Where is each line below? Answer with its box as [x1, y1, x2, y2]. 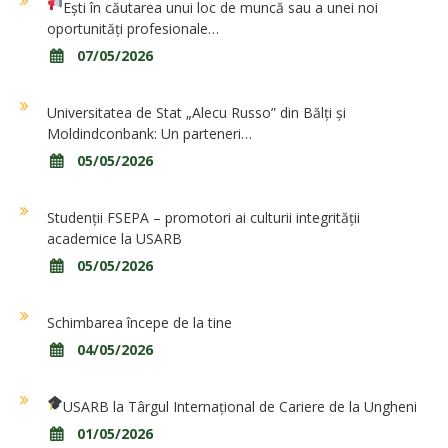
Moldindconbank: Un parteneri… [47, 124, 252, 144]
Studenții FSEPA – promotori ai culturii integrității [47, 208, 360, 228]
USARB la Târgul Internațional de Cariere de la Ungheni [62, 397, 417, 417]
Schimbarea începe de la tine [47, 313, 232, 333]
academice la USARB [47, 229, 182, 249]
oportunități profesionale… [47, 19, 219, 39]
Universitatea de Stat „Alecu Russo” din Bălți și [47, 103, 346, 123]
